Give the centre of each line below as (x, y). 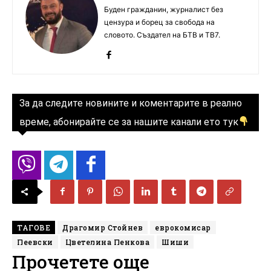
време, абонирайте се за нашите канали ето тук (129, 122)
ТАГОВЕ (34, 227)
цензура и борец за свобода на (159, 22)
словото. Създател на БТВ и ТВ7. (162, 34)
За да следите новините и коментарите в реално (131, 103)
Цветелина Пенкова (107, 242)
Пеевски (35, 242)
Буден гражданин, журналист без (164, 9)
